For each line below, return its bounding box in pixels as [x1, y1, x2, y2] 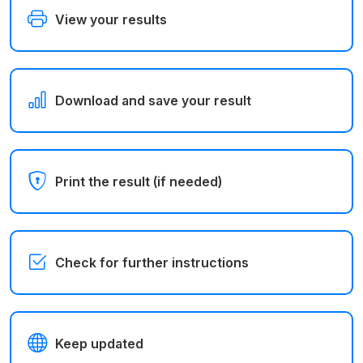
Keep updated [55, 335, 143, 352]
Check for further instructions [55, 254, 249, 271]
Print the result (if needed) [55, 173, 222, 190]
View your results [55, 11, 167, 28]
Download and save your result [55, 92, 251, 109]
